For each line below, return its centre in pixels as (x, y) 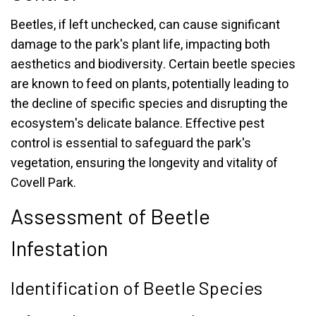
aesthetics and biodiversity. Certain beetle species (153, 65)
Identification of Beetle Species (136, 287)
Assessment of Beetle (110, 216)
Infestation (59, 248)
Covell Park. (43, 183)
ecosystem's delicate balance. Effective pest (138, 124)
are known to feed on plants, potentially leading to (150, 84)
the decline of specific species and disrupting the (149, 104)
